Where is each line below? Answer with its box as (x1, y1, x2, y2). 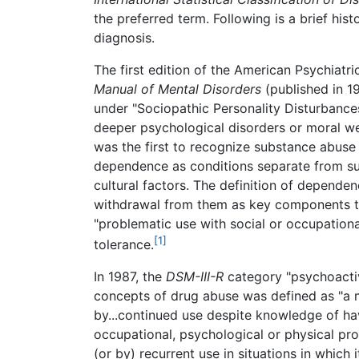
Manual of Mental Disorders (94, 80, 261, 97)
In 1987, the (94, 268, 166, 284)
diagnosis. (94, 29, 155, 46)
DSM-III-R (166, 268, 224, 284)
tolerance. (94, 236, 154, 252)
